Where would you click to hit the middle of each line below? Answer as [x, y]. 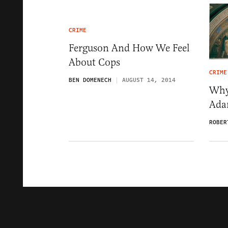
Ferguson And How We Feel [129, 48]
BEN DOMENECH [90, 80]
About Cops [94, 62]
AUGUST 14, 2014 [149, 80]
